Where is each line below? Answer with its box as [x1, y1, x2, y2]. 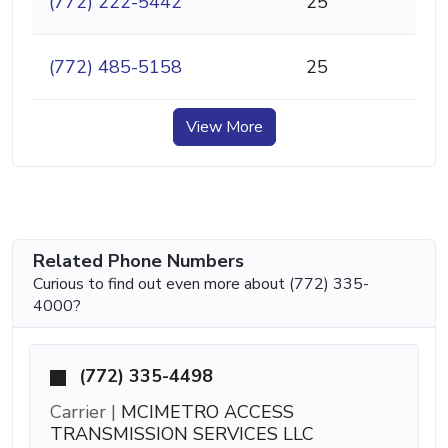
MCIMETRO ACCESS [116, 400, 294, 425]
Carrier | [50, 400, 116, 425]
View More [185, 116, 263, 139]
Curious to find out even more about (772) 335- [33, 273, 369, 296]
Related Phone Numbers [33, 249, 244, 274]
